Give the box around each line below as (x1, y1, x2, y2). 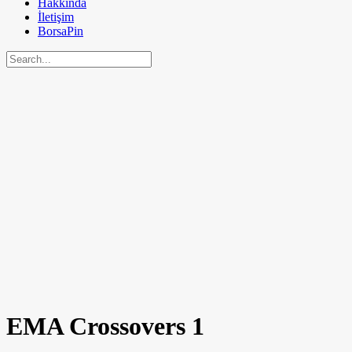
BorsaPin (38, 24, 83, 38)
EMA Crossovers (6, 312, 192, 341)
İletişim (38, 9, 74, 24)
